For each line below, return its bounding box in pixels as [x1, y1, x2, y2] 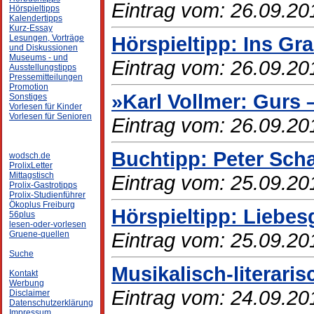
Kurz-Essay [9, 23, 53, 33]
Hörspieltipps [9, 4, 60, 13]
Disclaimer [9, 288, 50, 298]
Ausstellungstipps [9, 62, 76, 72]
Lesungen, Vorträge [9, 33, 84, 43]
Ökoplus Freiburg [9, 200, 75, 210]
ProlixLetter [9, 161, 53, 170]
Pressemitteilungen [9, 72, 83, 82]
